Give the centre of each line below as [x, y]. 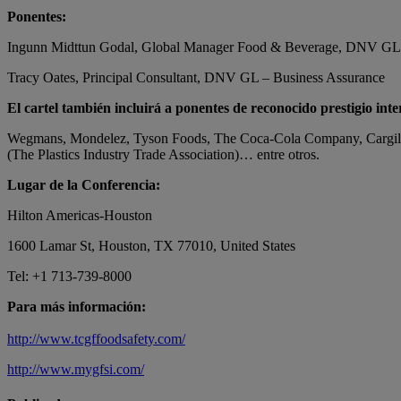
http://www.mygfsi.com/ [76, 369]
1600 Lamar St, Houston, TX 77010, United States [151, 245]
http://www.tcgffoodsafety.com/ [96, 338]
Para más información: [77, 306]
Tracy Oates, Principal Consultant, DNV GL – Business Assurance [196, 77]
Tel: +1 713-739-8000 [69, 276]
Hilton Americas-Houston [80, 215]
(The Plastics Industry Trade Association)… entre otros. [163, 154]
